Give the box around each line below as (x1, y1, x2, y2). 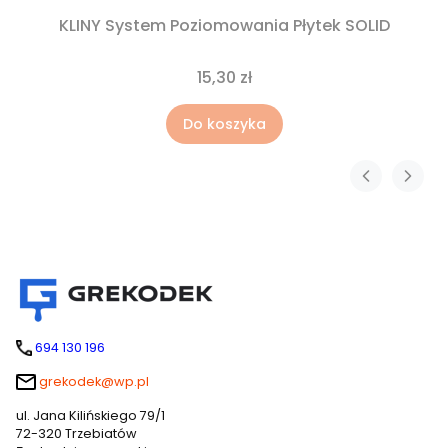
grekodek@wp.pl (39, 372, 149, 390)
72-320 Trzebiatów (16, 424, 137, 442)
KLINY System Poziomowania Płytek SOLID (58, 13, 390, 37)
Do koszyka (182, 113, 266, 134)
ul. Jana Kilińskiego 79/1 (16, 406, 165, 424)
